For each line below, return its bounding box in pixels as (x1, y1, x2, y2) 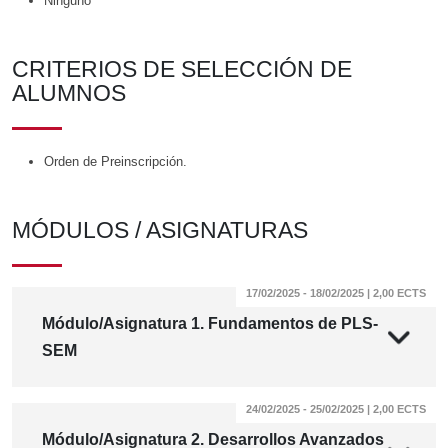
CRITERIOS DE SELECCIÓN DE (12, 56, 352, 83)
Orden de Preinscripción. (44, 154, 187, 170)
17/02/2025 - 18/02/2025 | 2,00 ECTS (246, 287, 426, 300)
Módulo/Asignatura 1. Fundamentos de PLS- (42, 315, 378, 333)
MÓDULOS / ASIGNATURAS (12, 217, 308, 244)
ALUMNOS (12, 80, 126, 107)
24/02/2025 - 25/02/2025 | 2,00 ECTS (246, 403, 426, 416)
